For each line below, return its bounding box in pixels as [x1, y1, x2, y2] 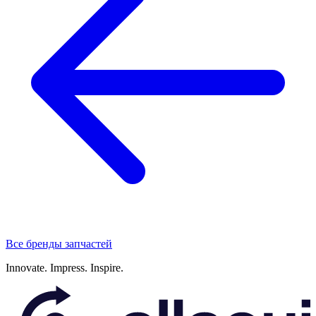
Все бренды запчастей [6, 237, 112, 250]
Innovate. [6, 261, 50, 274]
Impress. [50, 261, 87, 274]
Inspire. [90, 261, 123, 274]
